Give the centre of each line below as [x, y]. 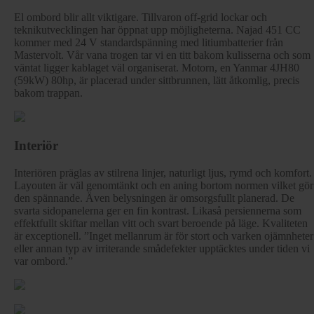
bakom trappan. [48, 93]
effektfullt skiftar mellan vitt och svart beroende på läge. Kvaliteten [161, 223]
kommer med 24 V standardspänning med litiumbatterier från [149, 43]
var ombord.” [43, 261]
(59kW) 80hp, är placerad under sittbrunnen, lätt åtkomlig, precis [157, 81]
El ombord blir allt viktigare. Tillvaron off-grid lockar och [141, 18]
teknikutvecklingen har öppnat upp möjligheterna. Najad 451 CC [157, 30]
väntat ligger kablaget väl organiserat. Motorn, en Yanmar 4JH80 [157, 68]
